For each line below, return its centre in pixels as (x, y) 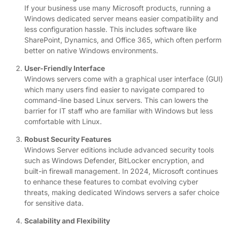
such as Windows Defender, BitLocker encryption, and (114, 160)
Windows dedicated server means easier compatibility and (121, 18)
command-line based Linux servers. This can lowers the (116, 100)
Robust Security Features (68, 139)
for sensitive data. (54, 203)
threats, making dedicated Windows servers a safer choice (122, 192)
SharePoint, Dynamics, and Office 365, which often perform (123, 40)
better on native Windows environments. (91, 50)
